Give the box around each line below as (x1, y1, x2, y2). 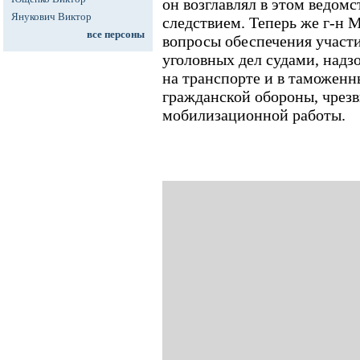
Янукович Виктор (11, 10, 92, 22)
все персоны (87, 28, 145, 40)
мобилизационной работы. (162, 106, 346, 125)
